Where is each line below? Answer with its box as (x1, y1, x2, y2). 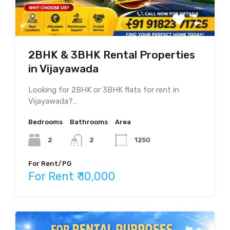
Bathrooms (70, 118, 108, 126)
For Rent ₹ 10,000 (28, 169, 116, 183)
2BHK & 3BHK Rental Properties (28, 48, 195, 61)
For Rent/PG (28, 159, 71, 167)
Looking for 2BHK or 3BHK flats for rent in (28, 85, 179, 94)
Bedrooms (28, 118, 63, 126)
